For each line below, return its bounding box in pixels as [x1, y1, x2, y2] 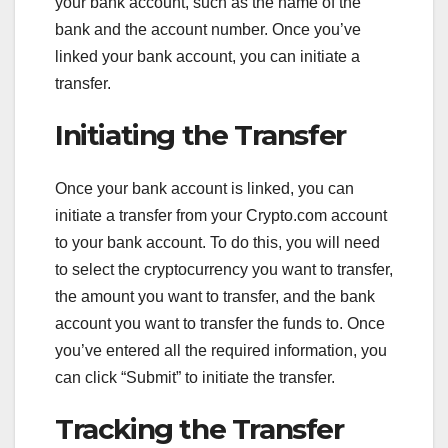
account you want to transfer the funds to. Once [55, 314, 385, 332]
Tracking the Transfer [55, 411, 344, 446]
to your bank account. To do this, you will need [55, 233, 380, 251]
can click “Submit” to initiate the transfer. [55, 368, 335, 386]
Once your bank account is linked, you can [55, 179, 354, 197]
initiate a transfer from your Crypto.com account [55, 206, 387, 224]
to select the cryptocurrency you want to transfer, [55, 260, 393, 278]
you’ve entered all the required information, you [55, 341, 387, 359]
